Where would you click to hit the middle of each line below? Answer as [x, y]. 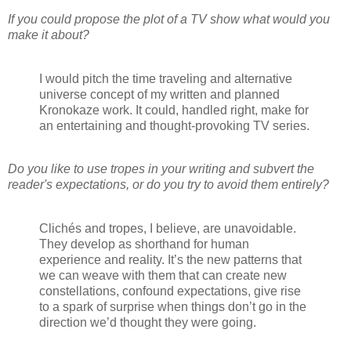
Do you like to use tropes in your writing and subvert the [161, 169]
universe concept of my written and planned [159, 94]
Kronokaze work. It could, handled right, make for [174, 110]
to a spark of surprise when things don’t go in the [173, 307]
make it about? [49, 34]
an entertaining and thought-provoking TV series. [174, 125]
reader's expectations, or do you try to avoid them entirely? [168, 185]
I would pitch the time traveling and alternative [166, 78]
